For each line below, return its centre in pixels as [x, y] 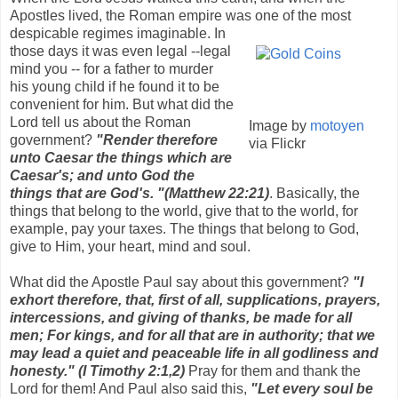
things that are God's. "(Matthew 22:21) [139, 193]
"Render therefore [157, 139]
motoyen [338, 126]
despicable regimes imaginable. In [118, 33]
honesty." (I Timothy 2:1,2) [97, 370]
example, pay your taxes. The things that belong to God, [184, 228]
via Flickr [278, 144]
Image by [280, 126]
